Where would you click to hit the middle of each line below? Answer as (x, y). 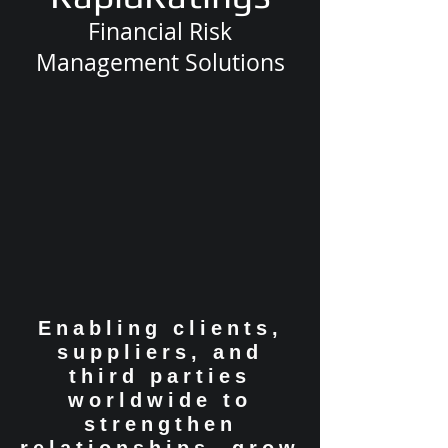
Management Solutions (160, 62)
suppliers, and (160, 352)
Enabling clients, (160, 328)
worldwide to (160, 400)
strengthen (160, 424)
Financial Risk (160, 31)
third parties (160, 376)
